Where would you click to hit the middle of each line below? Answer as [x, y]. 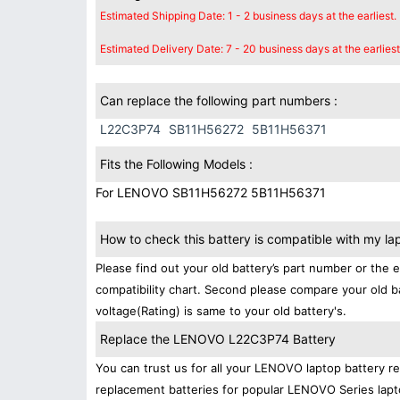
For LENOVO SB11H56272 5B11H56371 [211, 192]
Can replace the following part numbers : [219, 100]
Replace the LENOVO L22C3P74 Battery [218, 339]
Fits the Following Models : [176, 164]
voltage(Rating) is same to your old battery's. [221, 311]
